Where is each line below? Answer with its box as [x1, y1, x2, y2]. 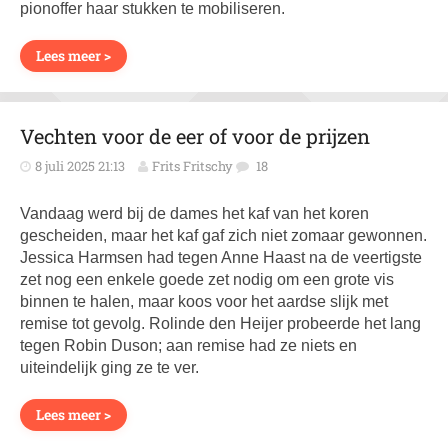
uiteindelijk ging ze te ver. [20, 359, 199, 376]
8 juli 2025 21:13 [35, 157, 125, 175]
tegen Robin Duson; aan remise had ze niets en [20, 337, 357, 354]
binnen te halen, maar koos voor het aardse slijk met [20, 293, 388, 310]
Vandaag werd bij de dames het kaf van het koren [20, 205, 369, 222]
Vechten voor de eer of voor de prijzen [20, 123, 370, 149]
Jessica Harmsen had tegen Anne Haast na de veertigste [20, 249, 422, 266]
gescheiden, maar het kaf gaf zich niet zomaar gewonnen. [20, 227, 427, 244]
